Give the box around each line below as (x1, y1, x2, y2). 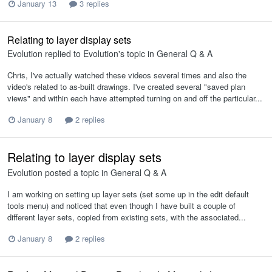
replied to (42, 47, 83, 59)
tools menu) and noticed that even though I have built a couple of (7, 200, 236, 212)
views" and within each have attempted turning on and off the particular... (7, 92, 262, 104)
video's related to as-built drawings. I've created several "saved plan (7, 80, 245, 92)
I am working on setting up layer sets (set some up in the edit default (7, 188, 249, 200)
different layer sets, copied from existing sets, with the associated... (7, 211, 246, 223)
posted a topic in (42, 166, 110, 179)
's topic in (118, 47, 157, 59)
